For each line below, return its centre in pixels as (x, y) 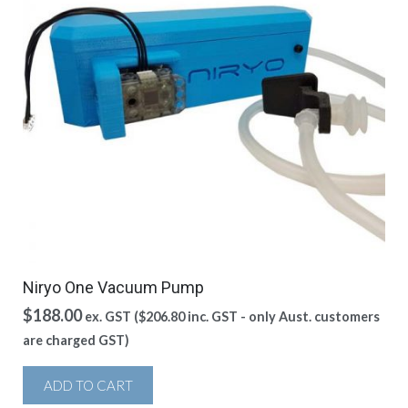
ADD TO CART (88, 385)
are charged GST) (76, 340)
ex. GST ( (112, 316)
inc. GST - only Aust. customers (282, 316)
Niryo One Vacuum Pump (113, 287)
